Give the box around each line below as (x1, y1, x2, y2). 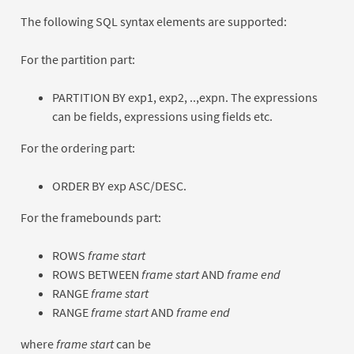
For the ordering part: (20, 139, 135, 156)
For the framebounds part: (20, 209, 161, 225)
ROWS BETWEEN (51, 265, 141, 282)
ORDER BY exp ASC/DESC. (51, 177, 186, 194)
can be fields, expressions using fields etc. (51, 107, 273, 124)
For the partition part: (20, 51, 135, 67)
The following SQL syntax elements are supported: (20, 13, 287, 29)
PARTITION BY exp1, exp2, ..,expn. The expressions (51, 88, 318, 105)
